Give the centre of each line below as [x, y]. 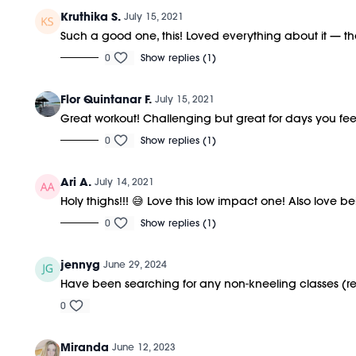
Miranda [85, 347]
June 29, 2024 [135, 264]
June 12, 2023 [144, 346]
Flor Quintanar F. [106, 99]
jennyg [81, 264]
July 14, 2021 [125, 181]
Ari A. [76, 182]
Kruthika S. [91, 16]
